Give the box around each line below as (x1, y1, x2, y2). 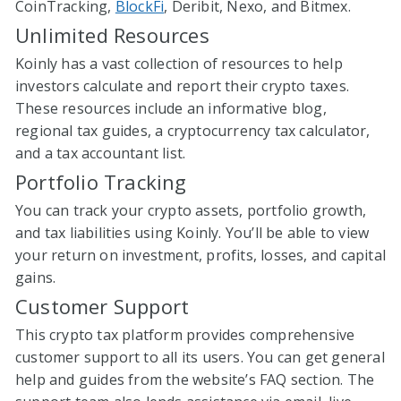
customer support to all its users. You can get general (15, 346, 385, 367)
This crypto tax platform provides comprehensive (15, 324, 355, 345)
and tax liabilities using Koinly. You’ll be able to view (15, 222, 370, 243)
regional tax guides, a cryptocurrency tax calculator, (15, 120, 371, 141)
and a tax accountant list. (15, 142, 186, 163)
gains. (15, 267, 56, 287)
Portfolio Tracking (15, 167, 187, 195)
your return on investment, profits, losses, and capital (15, 244, 387, 265)
